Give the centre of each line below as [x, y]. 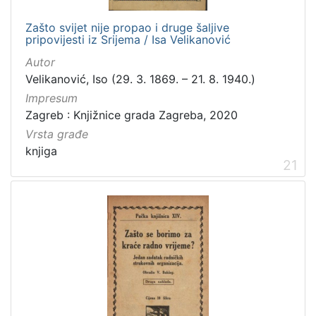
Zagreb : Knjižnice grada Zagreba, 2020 [132, 115]
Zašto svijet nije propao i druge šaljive [127, 27]
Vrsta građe [57, 134]
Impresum [51, 98]
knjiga [41, 151]
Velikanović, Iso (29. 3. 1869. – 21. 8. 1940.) [140, 79]
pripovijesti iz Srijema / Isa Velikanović [128, 39]
